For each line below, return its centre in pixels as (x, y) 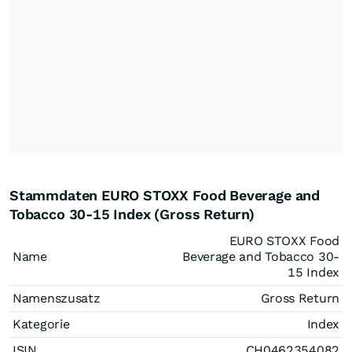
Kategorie (41, 324)
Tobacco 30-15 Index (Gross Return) (132, 214)
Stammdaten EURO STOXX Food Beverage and (165, 195)
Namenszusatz (57, 298)
